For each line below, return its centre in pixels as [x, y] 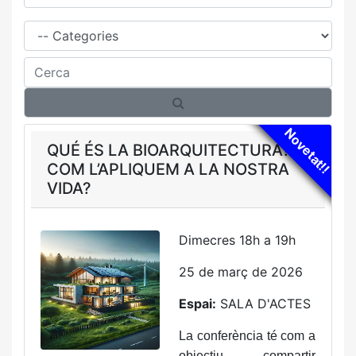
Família [44, 23]
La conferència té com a [247, 336]
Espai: [197, 304]
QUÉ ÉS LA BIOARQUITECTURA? [169, 150]
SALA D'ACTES [263, 304]
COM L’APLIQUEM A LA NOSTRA [168, 169]
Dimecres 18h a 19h [237, 240]
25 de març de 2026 [241, 272]
